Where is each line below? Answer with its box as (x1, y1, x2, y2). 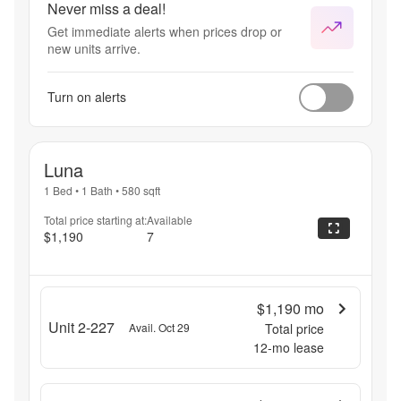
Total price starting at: (44, 212, 147, 228)
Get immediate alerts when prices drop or (47, 21, 282, 40)
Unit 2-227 (48, 316, 115, 337)
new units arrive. (47, 38, 141, 57)
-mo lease (268, 337, 324, 356)
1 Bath (81, 183, 113, 199)
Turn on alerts (47, 88, 126, 107)
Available (147, 212, 192, 228)
